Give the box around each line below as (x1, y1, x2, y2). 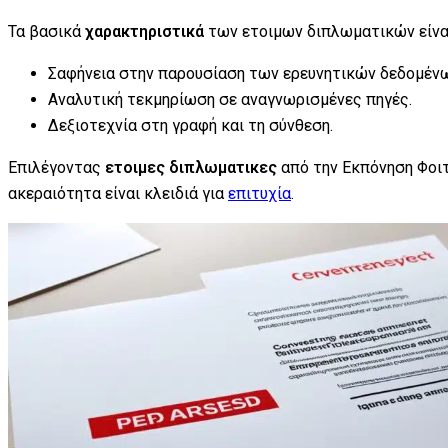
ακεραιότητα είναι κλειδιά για (8, 183, 228, 203)
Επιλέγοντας (8, 157, 105, 177)
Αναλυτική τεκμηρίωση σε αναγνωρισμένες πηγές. (48, 89, 412, 109)
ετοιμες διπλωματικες (105, 157, 277, 177)
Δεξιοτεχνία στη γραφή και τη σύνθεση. (48, 115, 333, 135)
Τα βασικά (8, 21, 85, 41)
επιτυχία (228, 183, 291, 203)
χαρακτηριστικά (85, 21, 204, 41)
